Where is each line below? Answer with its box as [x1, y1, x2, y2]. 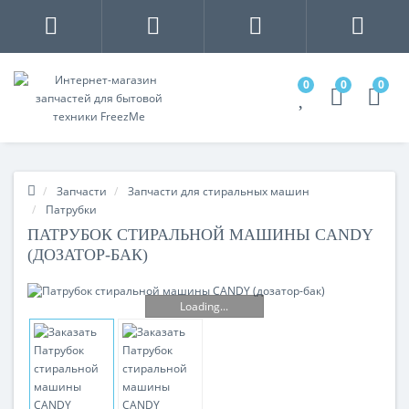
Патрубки [46, 202, 97, 217]
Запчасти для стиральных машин [128, 184, 309, 199]
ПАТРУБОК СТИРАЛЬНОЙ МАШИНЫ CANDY [27, 225, 372, 244]
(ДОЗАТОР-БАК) [27, 246, 148, 264]
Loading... [180, 298, 229, 314]
